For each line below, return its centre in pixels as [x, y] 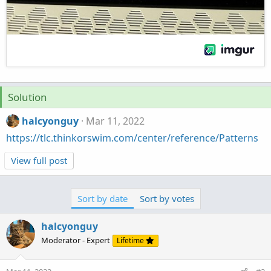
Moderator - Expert [76, 240]
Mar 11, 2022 [116, 121]
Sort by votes [167, 199]
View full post [39, 161]
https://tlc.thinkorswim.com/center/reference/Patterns [132, 138]
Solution [28, 97]
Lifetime [131, 241]
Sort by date [102, 199]
